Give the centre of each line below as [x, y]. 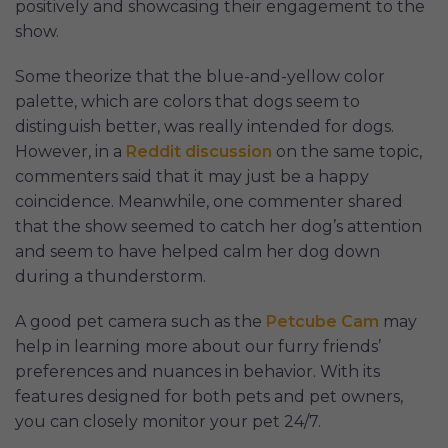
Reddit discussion [199, 151]
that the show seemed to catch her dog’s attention [218, 226]
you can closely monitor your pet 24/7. [168, 421]
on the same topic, [347, 151]
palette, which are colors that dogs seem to [187, 101]
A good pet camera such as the [140, 321]
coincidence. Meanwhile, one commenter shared [209, 201]
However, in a [70, 151]
